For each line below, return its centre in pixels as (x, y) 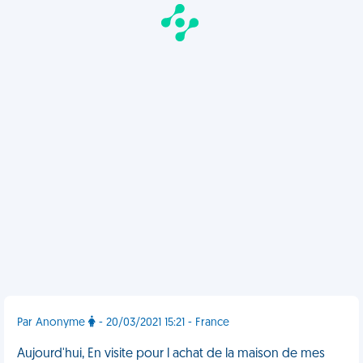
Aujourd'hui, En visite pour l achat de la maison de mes (171, 354)
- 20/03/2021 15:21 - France (162, 323)
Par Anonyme (53, 323)
